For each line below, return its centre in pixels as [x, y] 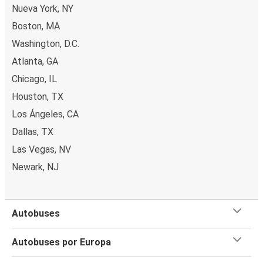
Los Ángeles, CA [45, 114]
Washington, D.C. [45, 43]
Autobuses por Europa [61, 242]
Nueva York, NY [43, 8]
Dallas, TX [33, 131]
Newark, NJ [35, 167]
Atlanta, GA [35, 61]
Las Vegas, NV [41, 149]
